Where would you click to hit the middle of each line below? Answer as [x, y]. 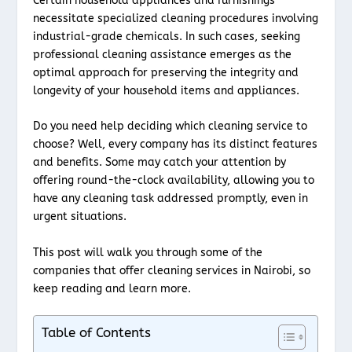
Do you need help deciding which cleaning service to [170, 126]
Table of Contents [97, 333]
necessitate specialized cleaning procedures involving [176, 18]
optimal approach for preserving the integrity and [166, 72]
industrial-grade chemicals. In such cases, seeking [167, 36]
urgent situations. [80, 217]
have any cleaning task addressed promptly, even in [171, 199]
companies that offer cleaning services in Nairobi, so [172, 270]
